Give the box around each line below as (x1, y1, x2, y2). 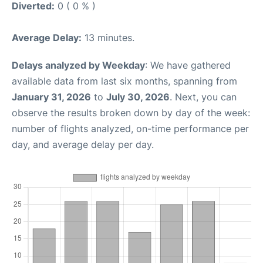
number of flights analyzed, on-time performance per (12, 123, 249, 134)
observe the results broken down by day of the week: (12, 107, 250, 119)
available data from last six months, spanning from (12, 75, 237, 87)
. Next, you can (170, 91, 237, 103)
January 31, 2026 (12, 91, 91, 103)
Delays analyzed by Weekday (12, 59, 145, 71)
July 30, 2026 (106, 91, 170, 103)
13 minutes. (82, 32, 134, 43)
